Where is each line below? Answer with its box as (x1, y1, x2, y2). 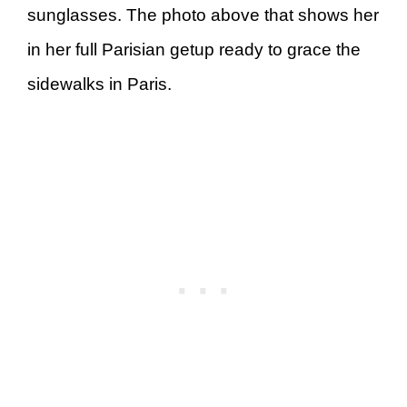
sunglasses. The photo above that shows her (27, 5, 379, 25)
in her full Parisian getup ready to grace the (27, 40, 361, 59)
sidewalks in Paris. (27, 74, 176, 94)
